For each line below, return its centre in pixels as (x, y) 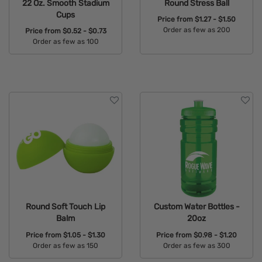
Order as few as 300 (196, 245)
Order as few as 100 (65, 42)
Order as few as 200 (196, 30)
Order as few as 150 (65, 245)
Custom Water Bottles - (196, 207)
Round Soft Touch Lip (65, 207)
